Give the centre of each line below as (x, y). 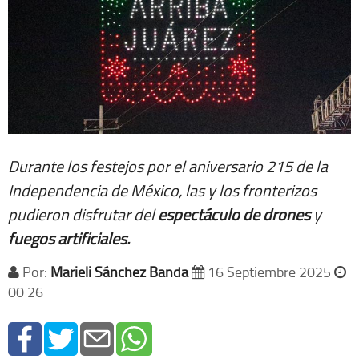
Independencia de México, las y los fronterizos (162, 190)
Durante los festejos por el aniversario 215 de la (168, 165)
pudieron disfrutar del (81, 214)
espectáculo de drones (234, 214)
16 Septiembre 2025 (269, 271)
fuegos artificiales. (69, 238)
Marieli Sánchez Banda (119, 271)
